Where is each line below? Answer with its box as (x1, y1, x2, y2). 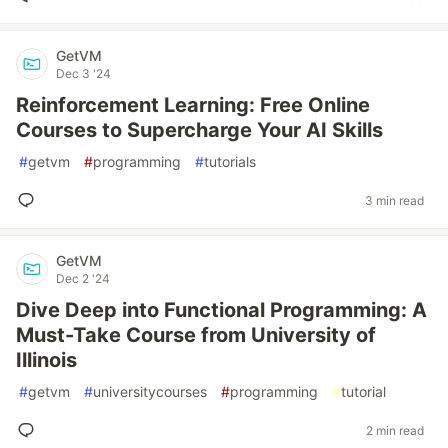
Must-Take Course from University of (16, 323, 376, 347)
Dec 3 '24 (56, 66, 111, 81)
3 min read (365, 192, 424, 208)
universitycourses (93, 383, 207, 400)
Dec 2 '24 (56, 271, 110, 286)
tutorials (204, 153, 256, 170)
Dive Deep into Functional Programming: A (16, 298, 427, 322)
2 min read (366, 422, 424, 438)
